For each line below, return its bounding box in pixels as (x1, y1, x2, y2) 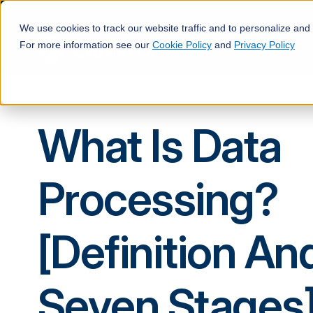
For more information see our (20, 39, 152, 50)
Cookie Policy (152, 39, 212, 50)
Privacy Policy (234, 39, 295, 50)
